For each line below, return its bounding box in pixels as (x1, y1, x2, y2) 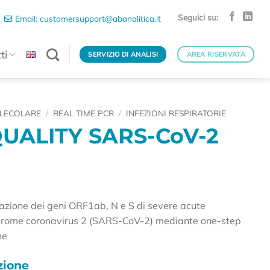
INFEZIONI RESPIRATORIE (126, 108, 227, 118)
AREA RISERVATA (186, 49, 246, 58)
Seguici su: (177, 11, 218, 22)
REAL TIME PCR (53, 108, 115, 118)
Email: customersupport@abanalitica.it (13, 13, 162, 24)
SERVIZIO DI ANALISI (88, 49, 159, 58)
